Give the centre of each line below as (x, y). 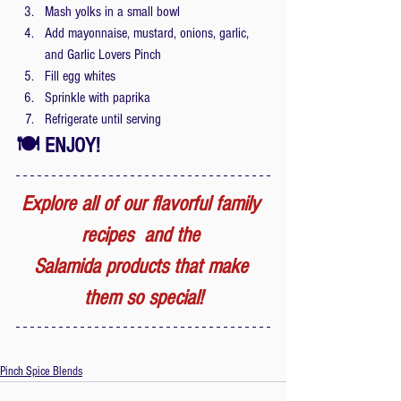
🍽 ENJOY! (58, 145)
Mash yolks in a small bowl (112, 11)
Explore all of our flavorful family (143, 203)
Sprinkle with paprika (98, 97)
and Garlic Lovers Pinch (103, 54)
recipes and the (143, 235)
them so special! (143, 297)
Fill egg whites (80, 76)
